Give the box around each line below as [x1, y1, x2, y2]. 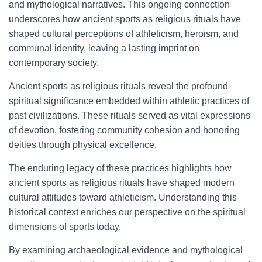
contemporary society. [9, 58, 99, 68]
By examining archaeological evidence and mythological [9, 245, 243, 255]
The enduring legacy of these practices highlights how [9, 163, 232, 173]
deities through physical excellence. [9, 140, 157, 150]
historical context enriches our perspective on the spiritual [9, 207, 246, 217]
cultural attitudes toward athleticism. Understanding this [9, 192, 237, 202]
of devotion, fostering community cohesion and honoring [9, 125, 240, 135]
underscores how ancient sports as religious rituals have [9, 14, 241, 24]
